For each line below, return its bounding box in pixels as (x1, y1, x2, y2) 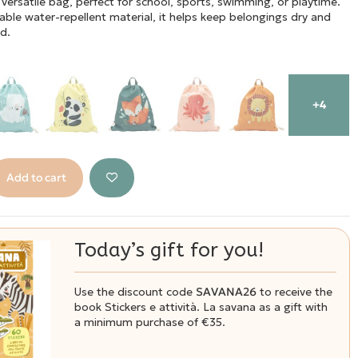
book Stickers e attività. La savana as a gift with (74, 300, 328, 315)
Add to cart (6, 169, 66, 185)
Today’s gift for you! (74, 238, 265, 262)
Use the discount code (74, 284, 197, 300)
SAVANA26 (196, 284, 257, 300)
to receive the (257, 284, 333, 300)
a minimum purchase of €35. (74, 315, 226, 330)
